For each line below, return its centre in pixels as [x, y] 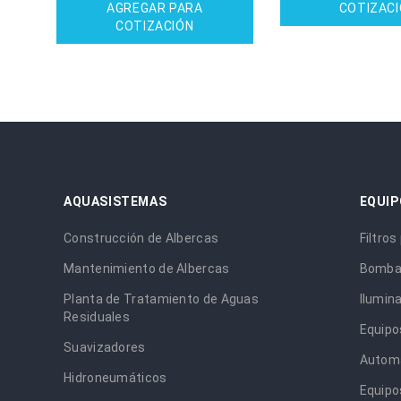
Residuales [97, 316]
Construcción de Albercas [141, 238]
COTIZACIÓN [155, 26]
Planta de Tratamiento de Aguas [162, 299]
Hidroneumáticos [115, 377]
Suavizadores [105, 347]
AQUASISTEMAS [115, 201]
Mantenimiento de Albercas [147, 268]
